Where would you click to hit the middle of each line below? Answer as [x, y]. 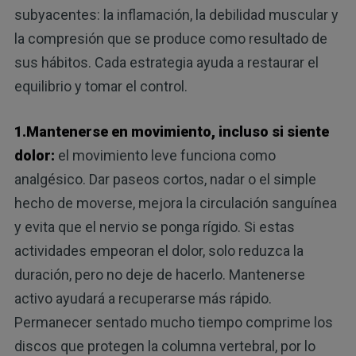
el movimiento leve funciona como [165, 156]
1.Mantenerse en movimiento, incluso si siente [171, 132]
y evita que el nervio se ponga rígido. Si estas [154, 227]
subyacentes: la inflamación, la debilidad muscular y [176, 15]
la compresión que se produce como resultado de [170, 39]
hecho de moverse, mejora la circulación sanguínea [175, 203]
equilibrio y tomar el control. [101, 87]
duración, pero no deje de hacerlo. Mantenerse [159, 275]
